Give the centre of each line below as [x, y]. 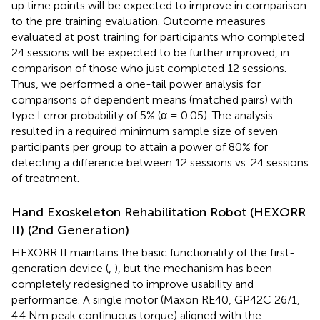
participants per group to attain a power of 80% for [140, 146]
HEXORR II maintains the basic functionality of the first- [153, 252]
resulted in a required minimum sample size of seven [145, 131]
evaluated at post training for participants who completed [158, 36]
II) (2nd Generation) [70, 230]
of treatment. [45, 178]
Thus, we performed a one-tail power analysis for [136, 84]
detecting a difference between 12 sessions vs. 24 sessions [160, 162]
